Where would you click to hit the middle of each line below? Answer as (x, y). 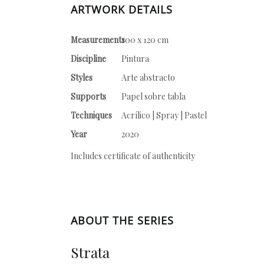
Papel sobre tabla (154, 96)
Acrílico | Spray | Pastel (164, 115)
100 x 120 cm (145, 40)
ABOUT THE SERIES (122, 220)
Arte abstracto (149, 77)
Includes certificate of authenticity (133, 156)
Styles (82, 77)
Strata (90, 252)
